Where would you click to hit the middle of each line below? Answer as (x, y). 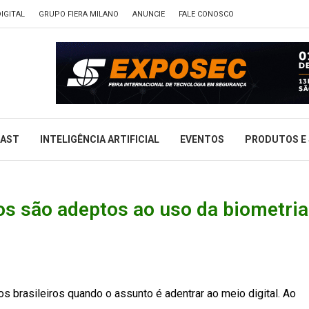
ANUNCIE (149, 14)
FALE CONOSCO (206, 14)
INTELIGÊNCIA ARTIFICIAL (100, 139)
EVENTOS (202, 139)
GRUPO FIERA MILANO (79, 14)
